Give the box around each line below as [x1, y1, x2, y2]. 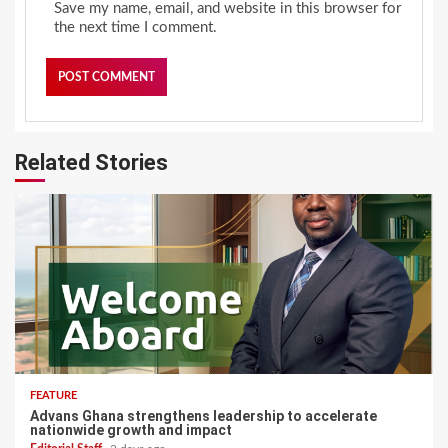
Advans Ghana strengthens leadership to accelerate [30, 407, 377, 424]
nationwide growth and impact [30, 421, 232, 438]
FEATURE [30, 389, 77, 401]
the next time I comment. [54, 19, 217, 35]
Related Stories [15, 149, 168, 175]
